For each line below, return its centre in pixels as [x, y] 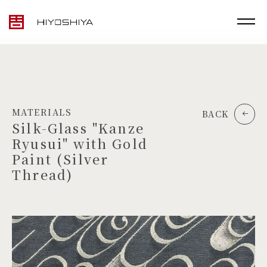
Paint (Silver [60, 159]
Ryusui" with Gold [80, 143]
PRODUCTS [60, 235]
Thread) [43, 174]
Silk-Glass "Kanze [78, 128]
